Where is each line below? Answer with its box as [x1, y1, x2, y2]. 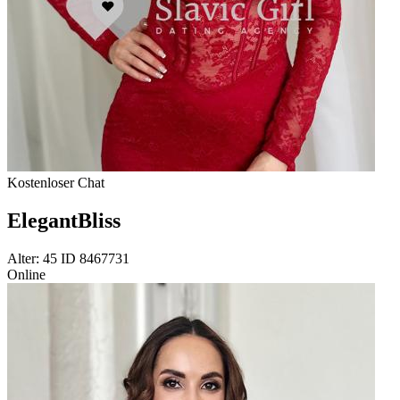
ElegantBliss [7, 209, 121, 233]
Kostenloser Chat [7, 175, 104, 191]
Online [7, 267, 46, 283]
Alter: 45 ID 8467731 [7, 251, 129, 267]
